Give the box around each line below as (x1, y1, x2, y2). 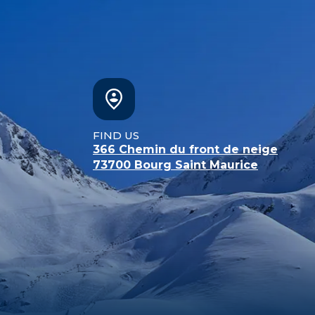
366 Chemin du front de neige (93, 142, 278, 156)
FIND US (93, 128, 139, 142)
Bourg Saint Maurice (134, 157, 258, 172)
